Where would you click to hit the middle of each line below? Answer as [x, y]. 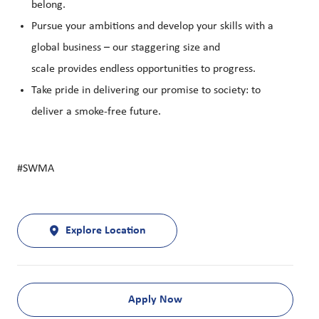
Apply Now [155, 300]
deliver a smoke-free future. [96, 112]
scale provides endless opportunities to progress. [148, 69]
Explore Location [106, 231]
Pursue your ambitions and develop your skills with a [152, 27]
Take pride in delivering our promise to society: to [146, 91]
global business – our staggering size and [126, 48]
